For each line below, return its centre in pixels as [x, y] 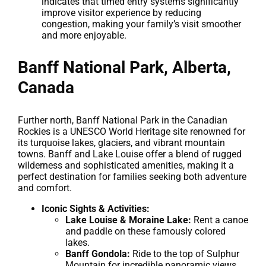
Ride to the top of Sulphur [185, 254]
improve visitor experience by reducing [121, 12]
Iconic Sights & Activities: [96, 208]
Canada [46, 87]
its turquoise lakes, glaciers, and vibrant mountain [121, 142]
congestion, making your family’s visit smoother [141, 24]
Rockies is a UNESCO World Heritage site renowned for [132, 131]
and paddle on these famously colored [145, 231]
